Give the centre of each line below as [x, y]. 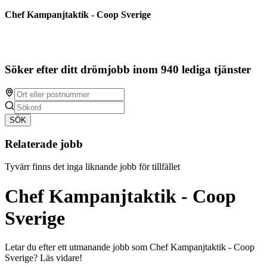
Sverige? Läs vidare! [44, 258]
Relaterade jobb [44, 144]
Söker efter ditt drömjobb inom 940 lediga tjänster [128, 70]
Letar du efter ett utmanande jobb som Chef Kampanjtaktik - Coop [130, 247]
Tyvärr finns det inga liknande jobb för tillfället [92, 167]
